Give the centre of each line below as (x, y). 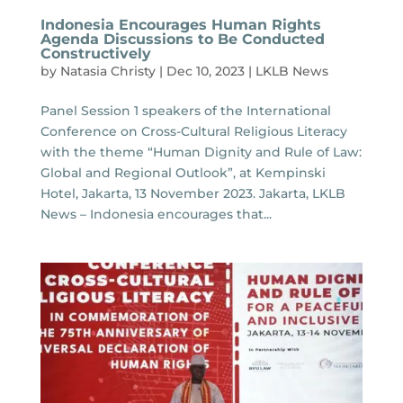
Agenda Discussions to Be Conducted (182, 39)
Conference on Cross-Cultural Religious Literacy (193, 131)
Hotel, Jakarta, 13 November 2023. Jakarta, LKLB (193, 193)
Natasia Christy (107, 71)
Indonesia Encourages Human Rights (180, 24)
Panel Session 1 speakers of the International (185, 110)
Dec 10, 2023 (205, 71)
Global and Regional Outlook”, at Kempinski (183, 172)
